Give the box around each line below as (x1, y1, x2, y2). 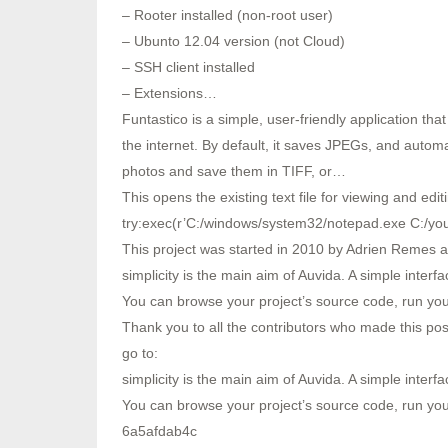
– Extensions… (122, 85, 217, 101)
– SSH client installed (122, 59, 255, 75)
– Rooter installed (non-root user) (122, 7, 333, 23)
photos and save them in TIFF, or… (122, 163, 346, 179)
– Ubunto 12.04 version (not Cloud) (122, 33, 345, 49)
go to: (122, 345, 158, 361)
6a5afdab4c (122, 423, 197, 439)
